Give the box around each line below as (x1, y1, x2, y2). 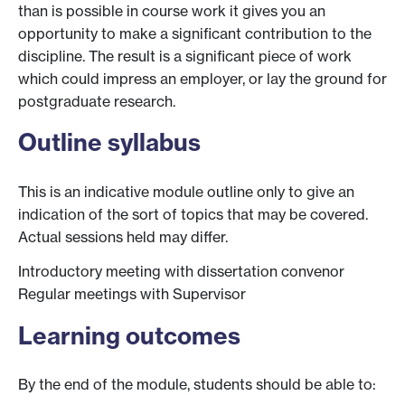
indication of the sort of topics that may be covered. (18, 204, 368, 223)
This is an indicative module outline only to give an (18, 182, 354, 201)
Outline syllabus (18, 127, 201, 158)
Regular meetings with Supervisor (18, 284, 246, 303)
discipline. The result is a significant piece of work (18, 46, 352, 65)
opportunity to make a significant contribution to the (18, 24, 372, 42)
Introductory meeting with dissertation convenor (18, 261, 344, 280)
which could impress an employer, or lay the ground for (18, 69, 387, 88)
